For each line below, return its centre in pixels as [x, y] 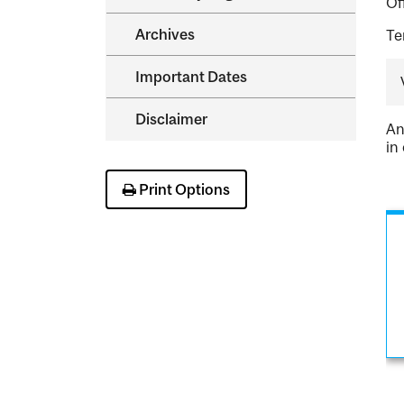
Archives [165, 34]
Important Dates [191, 77]
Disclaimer [171, 119]
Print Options [183, 190]
